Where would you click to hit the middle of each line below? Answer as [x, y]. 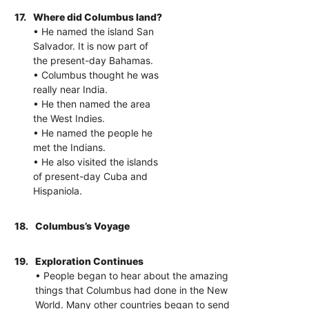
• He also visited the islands [96, 161]
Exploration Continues [90, 261]
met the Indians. [70, 147]
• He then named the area [92, 103]
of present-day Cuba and [91, 176]
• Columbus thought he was [96, 74]
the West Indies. [69, 118]
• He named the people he [93, 132]
